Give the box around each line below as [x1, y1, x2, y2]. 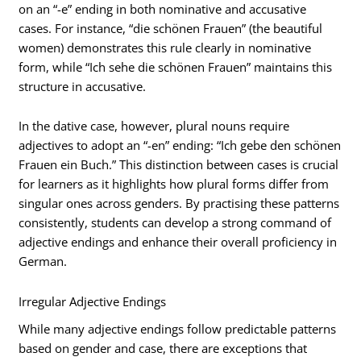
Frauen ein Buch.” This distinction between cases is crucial [19, 156, 339, 173]
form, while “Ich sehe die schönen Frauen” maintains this [19, 58, 333, 75]
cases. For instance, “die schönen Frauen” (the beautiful [19, 19, 323, 36]
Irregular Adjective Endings [19, 293, 167, 309]
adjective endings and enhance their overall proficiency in [19, 234, 338, 251]
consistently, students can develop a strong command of [19, 214, 332, 231]
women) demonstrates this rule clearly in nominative [19, 39, 312, 56]
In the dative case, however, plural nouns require [19, 118, 290, 135]
